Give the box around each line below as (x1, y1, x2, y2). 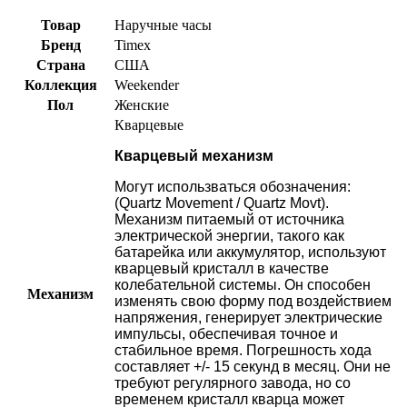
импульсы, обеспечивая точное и (114, 326, 338, 342)
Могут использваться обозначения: (114, 179, 351, 195)
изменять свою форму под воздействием (114, 293, 392, 310)
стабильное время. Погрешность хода (114, 342, 372, 359)
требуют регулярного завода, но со (114, 375, 351, 392)
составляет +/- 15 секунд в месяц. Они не (114, 359, 391, 375)
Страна (35, 57, 85, 74)
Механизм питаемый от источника (114, 212, 344, 228)
